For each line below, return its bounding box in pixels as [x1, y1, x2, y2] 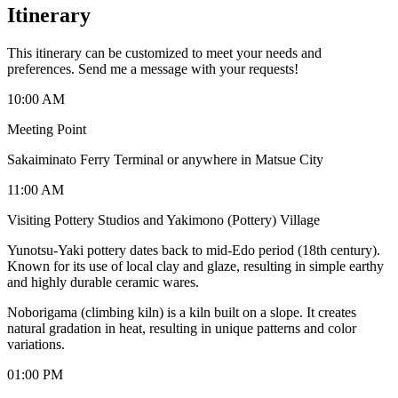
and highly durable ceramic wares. [7, 274, 199, 290]
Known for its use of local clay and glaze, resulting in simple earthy [7, 258, 384, 274]
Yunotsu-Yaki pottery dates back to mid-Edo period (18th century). [7, 242, 380, 258]
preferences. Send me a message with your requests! [7, 60, 298, 76]
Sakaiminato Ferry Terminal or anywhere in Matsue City [7, 151, 323, 167]
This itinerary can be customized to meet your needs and [7, 44, 322, 60]
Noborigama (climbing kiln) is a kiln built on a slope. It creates [7, 304, 356, 320]
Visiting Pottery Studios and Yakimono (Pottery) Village [7, 211, 320, 227]
